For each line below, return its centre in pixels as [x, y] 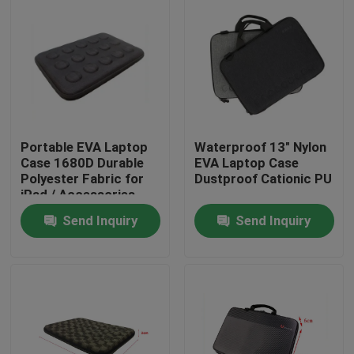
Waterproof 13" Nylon [260, 147]
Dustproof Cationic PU [263, 179]
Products [56, 299]
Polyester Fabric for [83, 179]
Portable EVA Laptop [85, 147]
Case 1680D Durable [83, 163]
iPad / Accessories [78, 195]
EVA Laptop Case [246, 163]
